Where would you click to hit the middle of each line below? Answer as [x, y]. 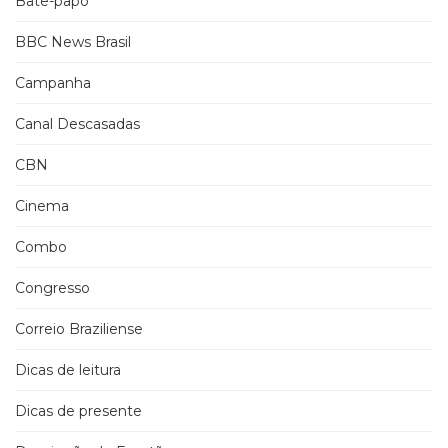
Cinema [42, 206]
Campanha [53, 83]
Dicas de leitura [68, 370]
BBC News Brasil [73, 42]
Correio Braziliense [79, 329]
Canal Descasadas [77, 124]
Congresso [52, 288]
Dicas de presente [78, 411]
